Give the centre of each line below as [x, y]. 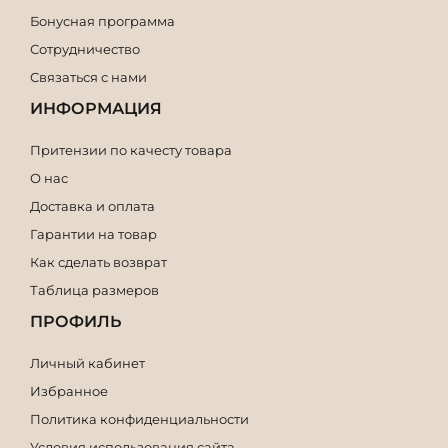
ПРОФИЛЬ [75, 322]
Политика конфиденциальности [139, 419]
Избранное [69, 391]
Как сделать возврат [98, 262]
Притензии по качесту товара [131, 150]
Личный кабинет [87, 363]
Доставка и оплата [92, 206]
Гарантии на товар [93, 234]
